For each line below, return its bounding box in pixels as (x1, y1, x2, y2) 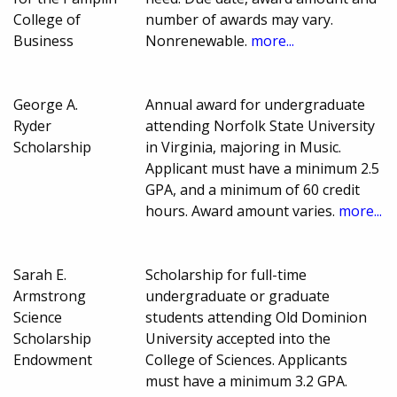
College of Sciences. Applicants (145, 350, 348, 370)
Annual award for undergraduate (145, 95, 366, 115)
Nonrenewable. (145, 31, 252, 51)
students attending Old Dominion (145, 307, 368, 328)
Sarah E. (13, 265, 66, 285)
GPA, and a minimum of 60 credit (145, 180, 361, 200)
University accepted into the (145, 329, 331, 349)
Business (13, 31, 74, 51)
